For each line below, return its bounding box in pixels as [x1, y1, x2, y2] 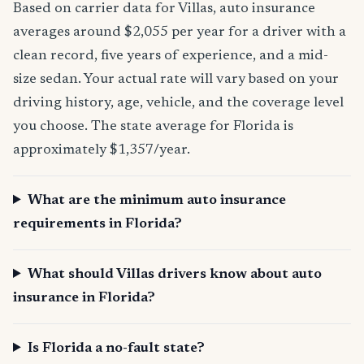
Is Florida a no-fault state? [28, 341, 206, 356]
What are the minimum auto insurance [28, 193, 287, 208]
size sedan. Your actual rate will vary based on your [13, 72, 339, 87]
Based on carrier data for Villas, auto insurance [13, 2, 315, 16]
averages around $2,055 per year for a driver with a [13, 25, 346, 40]
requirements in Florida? [13, 217, 182, 232]
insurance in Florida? [13, 291, 155, 305]
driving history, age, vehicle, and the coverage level [13, 96, 344, 110]
